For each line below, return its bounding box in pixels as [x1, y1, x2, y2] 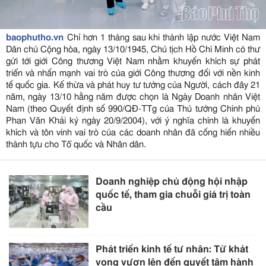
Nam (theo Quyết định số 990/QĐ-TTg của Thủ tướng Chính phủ [6, 104, 260, 113]
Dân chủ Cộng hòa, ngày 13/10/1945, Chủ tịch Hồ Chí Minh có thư [6, 45, 260, 54]
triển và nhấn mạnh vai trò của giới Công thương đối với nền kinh [6, 68, 260, 78]
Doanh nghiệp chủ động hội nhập [96, 176, 248, 186]
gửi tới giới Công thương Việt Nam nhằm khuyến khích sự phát [6, 56, 260, 66]
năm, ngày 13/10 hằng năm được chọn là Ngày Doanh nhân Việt [6, 92, 260, 102]
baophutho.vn [6, 33, 64, 42]
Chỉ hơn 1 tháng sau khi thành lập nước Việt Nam [64, 33, 260, 42]
